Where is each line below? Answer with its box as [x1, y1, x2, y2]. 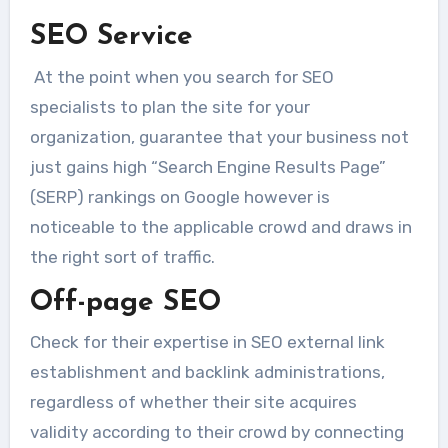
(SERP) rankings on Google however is [29, 186, 330, 207]
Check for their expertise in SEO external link [29, 332, 385, 353]
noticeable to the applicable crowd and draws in [29, 216, 412, 237]
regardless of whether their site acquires [29, 392, 357, 413]
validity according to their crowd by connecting [29, 422, 404, 443]
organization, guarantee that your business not [29, 126, 409, 147]
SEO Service [29, 23, 193, 52]
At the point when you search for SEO [29, 66, 334, 87]
